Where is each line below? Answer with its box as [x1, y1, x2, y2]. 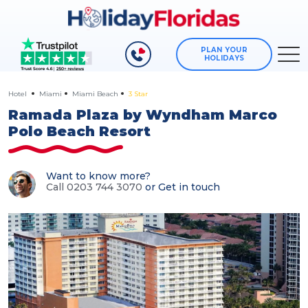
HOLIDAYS [203, 54, 245, 63]
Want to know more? [46, 170, 151, 183]
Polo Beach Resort [8, 123, 151, 140]
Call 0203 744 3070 [46, 181, 142, 194]
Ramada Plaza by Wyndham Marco [8, 107, 277, 124]
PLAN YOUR [201, 45, 247, 55]
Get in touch [158, 181, 220, 194]
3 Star [129, 89, 148, 99]
